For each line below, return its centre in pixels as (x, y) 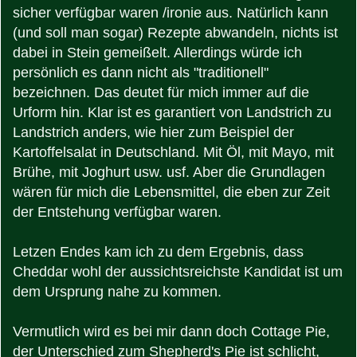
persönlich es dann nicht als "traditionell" (141, 73)
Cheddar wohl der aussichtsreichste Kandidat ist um (178, 272)
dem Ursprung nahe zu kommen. (117, 292)
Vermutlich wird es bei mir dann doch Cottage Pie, (171, 332)
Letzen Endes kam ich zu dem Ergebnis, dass (158, 252)
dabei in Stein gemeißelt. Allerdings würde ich (157, 53)
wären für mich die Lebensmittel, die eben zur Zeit (171, 192)
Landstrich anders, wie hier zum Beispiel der (153, 133)
